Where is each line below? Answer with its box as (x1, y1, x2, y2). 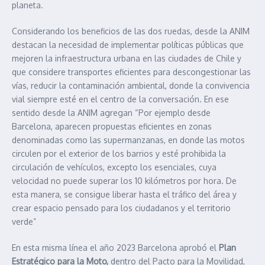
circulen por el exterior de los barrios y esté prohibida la (12, 148, 226, 159)
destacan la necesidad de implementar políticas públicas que (12, 40, 244, 50)
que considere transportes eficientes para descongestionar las (12, 67, 251, 77)
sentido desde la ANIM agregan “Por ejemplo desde (12, 108, 211, 118)
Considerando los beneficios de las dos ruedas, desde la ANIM (12, 26, 250, 37)
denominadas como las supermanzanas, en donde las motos (12, 135, 245, 146)
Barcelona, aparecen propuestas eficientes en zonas (12, 121, 212, 132)
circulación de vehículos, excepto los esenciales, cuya (12, 162, 216, 173)
